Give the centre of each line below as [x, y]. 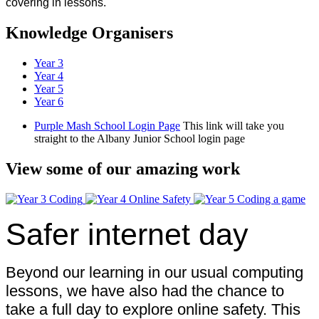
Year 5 [49, 88]
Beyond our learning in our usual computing [155, 272]
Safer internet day [127, 234]
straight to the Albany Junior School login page [140, 138]
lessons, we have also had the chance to [145, 291]
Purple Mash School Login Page [107, 125]
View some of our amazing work [123, 168]
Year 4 [49, 75]
